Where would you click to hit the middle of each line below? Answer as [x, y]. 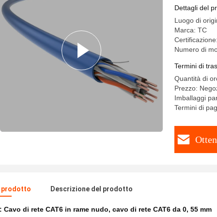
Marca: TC [191, 30]
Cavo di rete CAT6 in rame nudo [56, 209]
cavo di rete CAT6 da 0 [149, 209]
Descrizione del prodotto [92, 189]
